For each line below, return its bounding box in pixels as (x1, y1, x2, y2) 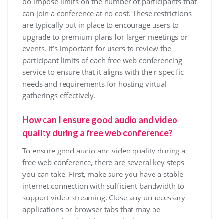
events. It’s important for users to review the (22, 44, 171, 53)
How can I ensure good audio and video (22, 114, 177, 125)
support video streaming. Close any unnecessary (22, 193, 185, 202)
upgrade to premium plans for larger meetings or (22, 32, 188, 42)
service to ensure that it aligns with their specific (22, 67, 184, 77)
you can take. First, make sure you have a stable (22, 169, 183, 179)
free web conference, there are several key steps (22, 157, 184, 167)
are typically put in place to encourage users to (22, 20, 179, 30)
